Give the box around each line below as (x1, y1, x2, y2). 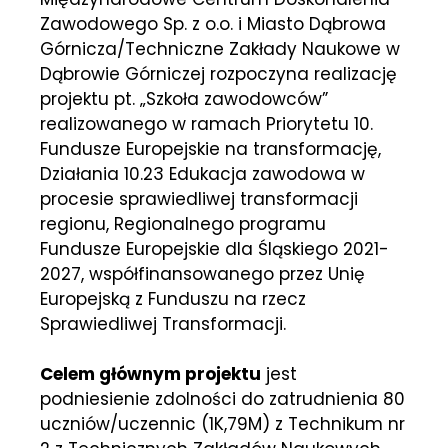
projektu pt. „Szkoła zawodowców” (40, 86, 328, 111)
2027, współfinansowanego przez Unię (40, 261, 365, 286)
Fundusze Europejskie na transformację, (40, 136, 381, 161)
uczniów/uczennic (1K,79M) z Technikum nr (40, 412, 405, 437)
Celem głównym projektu (40, 362, 261, 387)
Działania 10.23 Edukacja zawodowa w (40, 161, 365, 186)
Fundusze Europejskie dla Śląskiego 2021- (40, 236, 389, 261)
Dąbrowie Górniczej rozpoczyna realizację (40, 61, 397, 86)
